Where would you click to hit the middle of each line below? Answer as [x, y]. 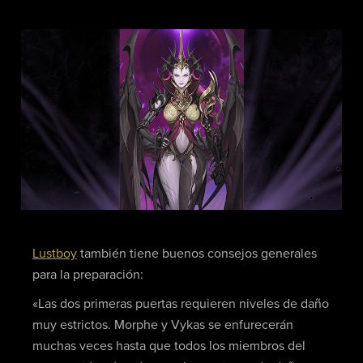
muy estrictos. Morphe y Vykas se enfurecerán [162, 325]
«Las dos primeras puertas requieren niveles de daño [180, 303]
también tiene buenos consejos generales [196, 254]
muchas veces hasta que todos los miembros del [169, 346]
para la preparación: [88, 275]
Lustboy [54, 254]
